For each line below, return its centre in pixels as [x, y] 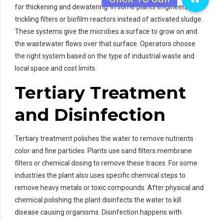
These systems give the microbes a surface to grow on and [106, 32]
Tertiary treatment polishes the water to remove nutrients [104, 139]
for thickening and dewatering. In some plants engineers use [108, 7]
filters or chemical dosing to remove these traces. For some [106, 163]
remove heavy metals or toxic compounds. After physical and [109, 188]
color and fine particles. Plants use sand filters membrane [103, 151]
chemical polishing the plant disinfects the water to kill [98, 200]
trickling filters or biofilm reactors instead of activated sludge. [109, 19]
